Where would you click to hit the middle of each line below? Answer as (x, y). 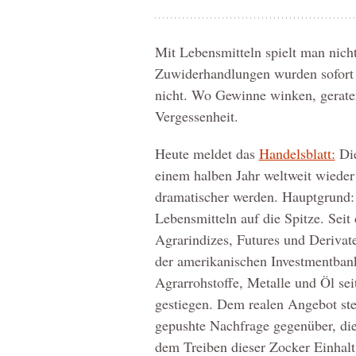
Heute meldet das (207, 153)
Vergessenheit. (196, 116)
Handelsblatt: (297, 153)
